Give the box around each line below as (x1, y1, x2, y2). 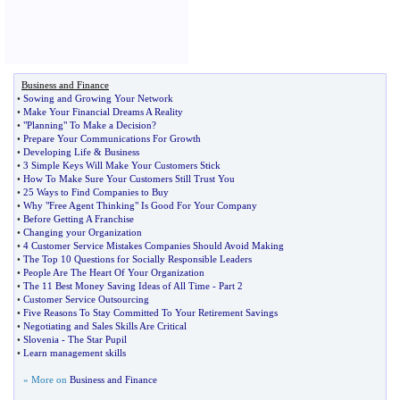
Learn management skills (23, 347, 126, 358)
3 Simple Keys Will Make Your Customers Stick (23, 160, 221, 171)
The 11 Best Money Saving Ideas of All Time (23, 280, 210, 291)
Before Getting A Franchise (23, 213, 134, 224)
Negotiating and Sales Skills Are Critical (23, 321, 187, 331)
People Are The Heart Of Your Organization (23, 267, 204, 278)
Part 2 (219, 280, 243, 291)
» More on (23, 374, 70, 385)
